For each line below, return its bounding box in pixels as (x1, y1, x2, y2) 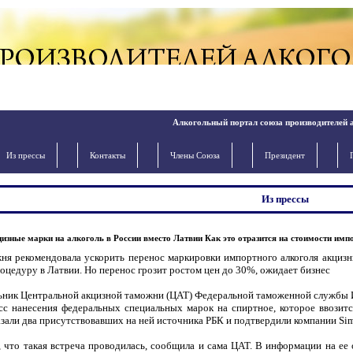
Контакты (90, 150, 125, 160)
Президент (265, 150, 305, 160)
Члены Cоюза (170, 150, 220, 160)
